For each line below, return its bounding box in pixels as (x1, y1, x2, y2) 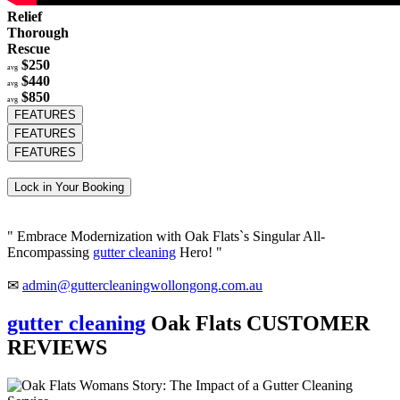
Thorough (7, 24, 69, 40)
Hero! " (176, 244, 222, 260)
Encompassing (7, 244, 93, 260)
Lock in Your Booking (14, 179, 124, 194)
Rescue (7, 40, 50, 56)
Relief (7, 8, 42, 24)
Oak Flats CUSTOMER (146, 311, 370, 335)
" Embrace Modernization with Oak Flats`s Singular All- (7, 228, 325, 244)
